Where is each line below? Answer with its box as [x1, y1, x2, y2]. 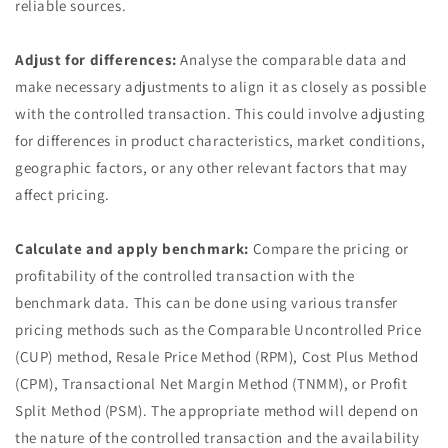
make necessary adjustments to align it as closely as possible [15, 77, 427, 96]
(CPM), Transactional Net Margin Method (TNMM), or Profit [15, 374, 408, 393]
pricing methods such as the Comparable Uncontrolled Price [15, 320, 422, 339]
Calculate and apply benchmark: [15, 239, 249, 258]
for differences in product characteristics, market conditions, [15, 131, 426, 150]
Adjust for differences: [15, 50, 177, 69]
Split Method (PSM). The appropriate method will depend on [15, 401, 419, 420]
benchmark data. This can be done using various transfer [15, 293, 399, 312]
